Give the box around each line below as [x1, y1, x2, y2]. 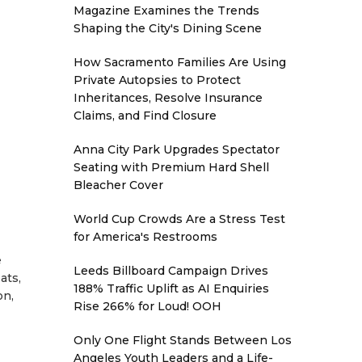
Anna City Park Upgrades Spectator [74, 142, 280, 157]
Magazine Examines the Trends [74, 3, 259, 18]
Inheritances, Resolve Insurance [74, 90, 263, 105]
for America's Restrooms [74, 229, 217, 244]
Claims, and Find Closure [74, 108, 217, 123]
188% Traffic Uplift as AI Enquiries [74, 281, 269, 296]
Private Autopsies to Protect [74, 73, 241, 87]
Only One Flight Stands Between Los [74, 333, 292, 347]
